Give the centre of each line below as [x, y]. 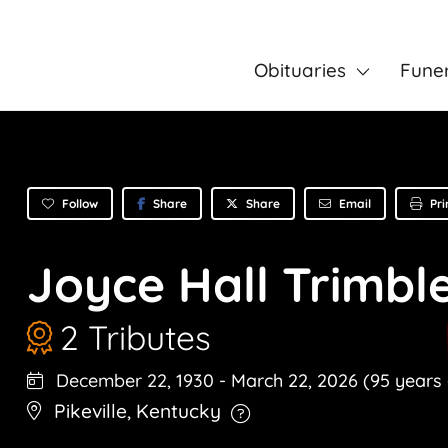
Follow [80, 203]
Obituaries [299, 70]
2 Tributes [135, 337]
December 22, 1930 [132, 381]
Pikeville [90, 411]
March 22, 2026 [297, 381]
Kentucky [178, 411]
